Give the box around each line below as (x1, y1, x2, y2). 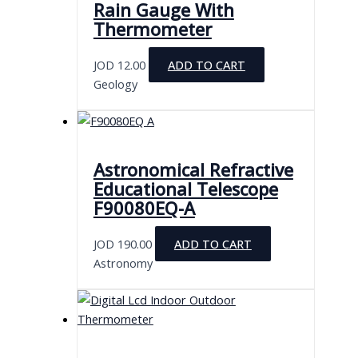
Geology (93, 75, 137, 92)
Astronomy (93, 254, 153, 271)
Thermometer (93, 17, 212, 41)
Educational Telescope (93, 177, 278, 201)
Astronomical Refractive (93, 157, 293, 181)
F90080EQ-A (93, 196, 195, 220)
